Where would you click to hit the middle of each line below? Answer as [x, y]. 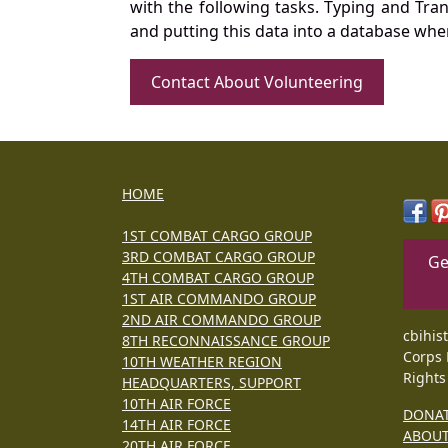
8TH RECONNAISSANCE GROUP [226, 340]
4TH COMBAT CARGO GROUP [218, 277]
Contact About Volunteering [257, 81]
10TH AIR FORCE [176, 403]
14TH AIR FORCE [176, 424]
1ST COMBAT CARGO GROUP [217, 235]
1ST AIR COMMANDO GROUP [219, 298]
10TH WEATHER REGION [202, 361]
